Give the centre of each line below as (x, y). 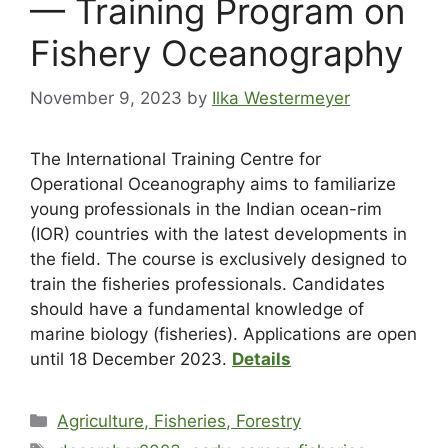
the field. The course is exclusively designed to (218, 258)
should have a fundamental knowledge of (197, 308)
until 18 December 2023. (131, 358)
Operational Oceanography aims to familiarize (213, 183)
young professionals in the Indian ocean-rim (206, 208)
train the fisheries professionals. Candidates (207, 283)
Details (261, 358)
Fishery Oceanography (216, 53)
